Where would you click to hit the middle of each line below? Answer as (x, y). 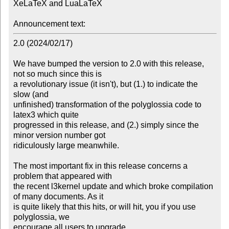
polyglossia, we (41, 217)
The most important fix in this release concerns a (100, 166)
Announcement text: (49, 24)
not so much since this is (57, 74)
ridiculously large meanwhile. (66, 146)
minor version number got (59, 135)
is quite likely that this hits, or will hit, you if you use (104, 207)
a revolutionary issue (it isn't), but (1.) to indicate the (105, 84)
